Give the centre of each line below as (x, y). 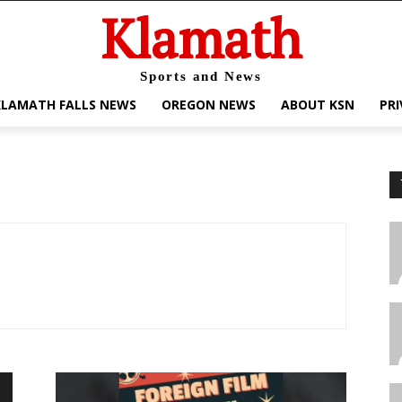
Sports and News (201, 76)
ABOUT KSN (318, 105)
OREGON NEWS (209, 105)
